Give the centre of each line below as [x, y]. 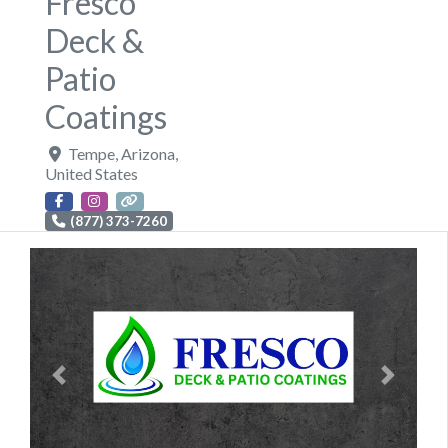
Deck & [94, 40]
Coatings [106, 116]
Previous [87, 383]
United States [91, 173]
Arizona [148, 153]
